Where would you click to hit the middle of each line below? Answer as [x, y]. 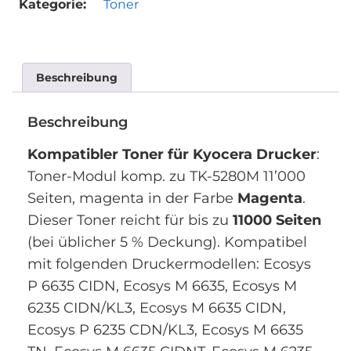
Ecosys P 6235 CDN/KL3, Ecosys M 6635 [165, 330]
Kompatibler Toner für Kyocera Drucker [172, 155]
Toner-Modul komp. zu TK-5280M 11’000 [166, 177]
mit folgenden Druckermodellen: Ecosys [169, 264]
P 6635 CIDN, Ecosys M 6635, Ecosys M [162, 286]
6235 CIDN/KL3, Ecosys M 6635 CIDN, [157, 308]
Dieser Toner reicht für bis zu [130, 221]
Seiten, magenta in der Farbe [132, 199]
